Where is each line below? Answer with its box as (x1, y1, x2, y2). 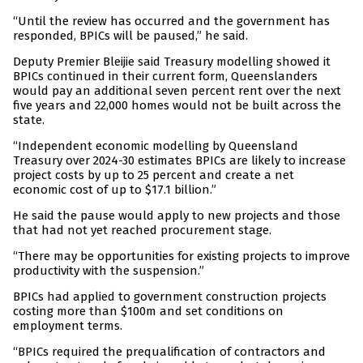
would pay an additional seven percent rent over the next (13, 83, 341, 99)
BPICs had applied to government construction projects (13, 289, 327, 305)
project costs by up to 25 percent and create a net (13, 168, 294, 183)
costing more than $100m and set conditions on (13, 304, 284, 319)
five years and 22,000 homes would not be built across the (13, 98, 341, 113)
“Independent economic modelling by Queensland (13, 139, 298, 154)
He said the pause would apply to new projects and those (13, 208, 340, 224)
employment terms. (13, 318, 122, 334)
